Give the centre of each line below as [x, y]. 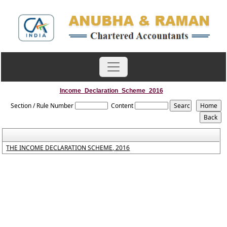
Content [122, 106]
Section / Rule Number [42, 106]
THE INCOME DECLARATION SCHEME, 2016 [68, 148]
